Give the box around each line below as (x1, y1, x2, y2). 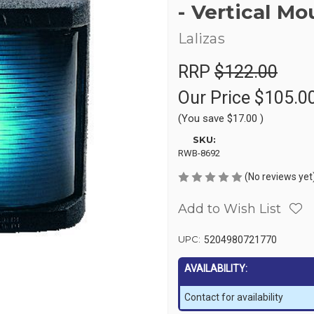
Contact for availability (184, 291, 283, 303)
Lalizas (178, 29, 225, 47)
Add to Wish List (178, 200, 281, 217)
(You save (178, 111, 224, 125)
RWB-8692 (178, 147, 220, 158)
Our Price (178, 87, 254, 108)
